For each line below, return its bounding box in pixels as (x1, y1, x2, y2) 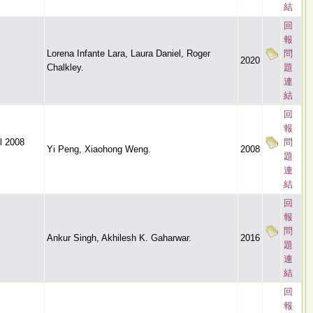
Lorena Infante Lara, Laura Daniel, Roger (47, 48, 210, 59)
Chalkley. (47, 62, 84, 73)
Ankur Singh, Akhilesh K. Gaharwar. (47, 233, 191, 243)
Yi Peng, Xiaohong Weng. (47, 144, 151, 154)
